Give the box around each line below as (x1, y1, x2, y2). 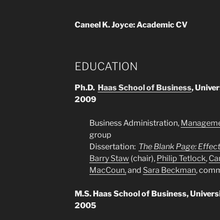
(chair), (129, 153, 157, 163)
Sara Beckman (142, 165, 196, 175)
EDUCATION (74, 60, 138, 73)
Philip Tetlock (156, 153, 206, 163)
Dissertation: (89, 141, 138, 151)
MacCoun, (89, 165, 126, 175)
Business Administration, (89, 118, 181, 128)
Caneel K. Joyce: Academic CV (74, 20, 188, 29)
